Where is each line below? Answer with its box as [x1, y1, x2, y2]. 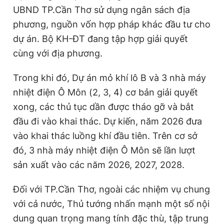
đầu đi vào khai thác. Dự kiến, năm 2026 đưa [13, 115, 202, 126]
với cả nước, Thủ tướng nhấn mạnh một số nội [13, 198, 209, 209]
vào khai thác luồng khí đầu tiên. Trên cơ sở [13, 130, 197, 141]
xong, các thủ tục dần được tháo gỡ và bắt [13, 101, 194, 112]
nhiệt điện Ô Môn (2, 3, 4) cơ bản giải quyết [13, 86, 198, 97]
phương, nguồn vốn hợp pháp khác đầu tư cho [13, 18, 210, 29]
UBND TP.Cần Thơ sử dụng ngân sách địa [13, 4, 190, 15]
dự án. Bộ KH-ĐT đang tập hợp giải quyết [13, 33, 188, 44]
